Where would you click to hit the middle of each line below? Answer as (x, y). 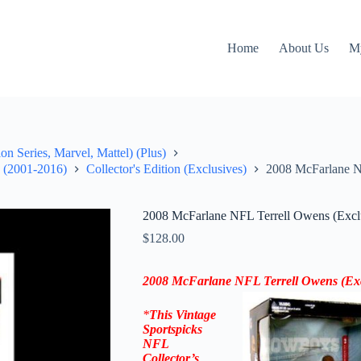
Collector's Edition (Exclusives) (166, 168)
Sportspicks (172, 329)
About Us (304, 48)
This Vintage (182, 314)
